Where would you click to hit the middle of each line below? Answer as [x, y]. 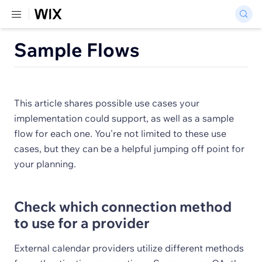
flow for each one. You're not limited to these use [120, 133]
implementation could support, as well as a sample [124, 118]
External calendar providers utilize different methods [129, 248]
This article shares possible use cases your [107, 103]
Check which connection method [123, 206]
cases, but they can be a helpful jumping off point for [129, 149]
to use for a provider [82, 223]
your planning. [45, 164]
